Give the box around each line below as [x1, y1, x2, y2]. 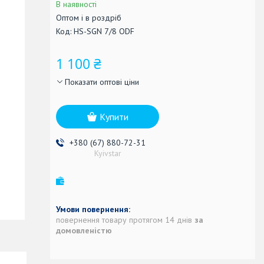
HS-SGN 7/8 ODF [74, 25, 134, 37]
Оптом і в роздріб [56, 12, 121, 23]
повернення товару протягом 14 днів [56, 214, 194, 225]
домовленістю [56, 225, 112, 236]
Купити [99, 110, 128, 123]
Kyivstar [94, 147, 121, 159]
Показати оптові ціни [65, 76, 139, 87]
